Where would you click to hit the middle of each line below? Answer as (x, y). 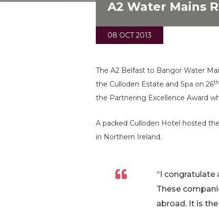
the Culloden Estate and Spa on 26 (155, 84)
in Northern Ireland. (129, 137)
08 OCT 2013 (130, 35)
